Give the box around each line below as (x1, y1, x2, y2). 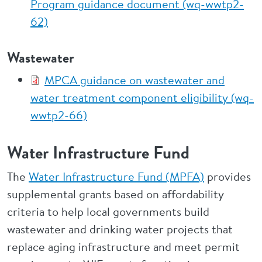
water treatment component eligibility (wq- (30, 89, 254, 105)
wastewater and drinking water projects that (7, 221, 233, 237)
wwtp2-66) (30, 107, 87, 123)
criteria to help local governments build (7, 204, 209, 219)
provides (204, 168, 251, 184)
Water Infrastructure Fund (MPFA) (29, 168, 204, 184)
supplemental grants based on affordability (7, 186, 224, 202)
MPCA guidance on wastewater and (44, 72, 225, 88)
